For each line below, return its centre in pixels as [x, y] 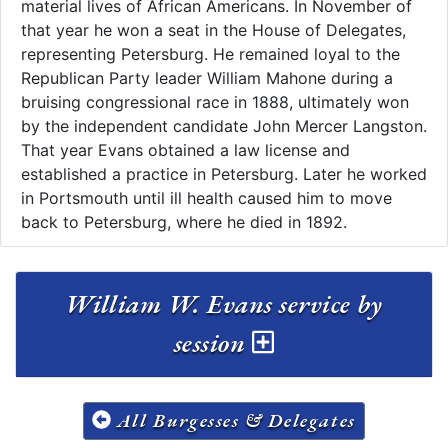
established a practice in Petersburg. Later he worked [224, 173]
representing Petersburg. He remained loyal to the [210, 53]
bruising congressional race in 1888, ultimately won [215, 101]
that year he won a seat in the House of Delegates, [213, 29]
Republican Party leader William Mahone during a [207, 77]
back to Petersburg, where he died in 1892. [184, 221]
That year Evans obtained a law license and [185, 149]
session [212, 342]
